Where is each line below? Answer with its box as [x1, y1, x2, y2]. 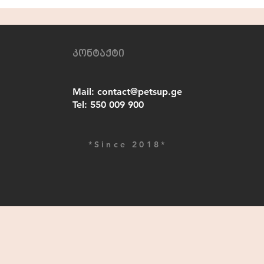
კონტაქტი [72, 47, 124, 61]
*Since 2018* [88, 138, 167, 150]
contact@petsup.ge [97, 85, 182, 97]
